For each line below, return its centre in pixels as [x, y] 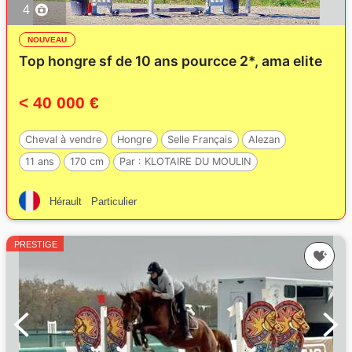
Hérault [66, 202]
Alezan [264, 139]
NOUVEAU [47, 40]
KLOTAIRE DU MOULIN [198, 161]
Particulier [114, 202]
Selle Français [200, 139]
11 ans [40, 161]
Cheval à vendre [63, 139]
